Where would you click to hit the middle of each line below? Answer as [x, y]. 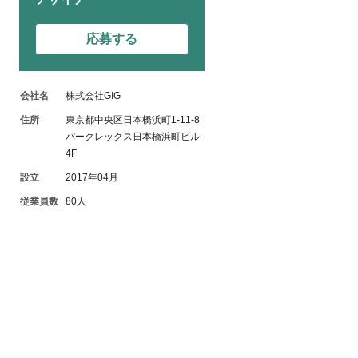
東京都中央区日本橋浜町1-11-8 [133, 120]
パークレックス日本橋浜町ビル [133, 137]
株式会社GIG [93, 96]
